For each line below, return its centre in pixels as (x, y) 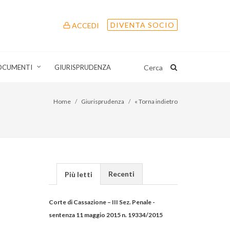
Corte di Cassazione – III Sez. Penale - (102, 202)
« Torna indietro (156, 101)
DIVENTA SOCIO (142, 25)
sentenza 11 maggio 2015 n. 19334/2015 (106, 215)
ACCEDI (85, 25)
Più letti (79, 174)
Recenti (122, 174)
